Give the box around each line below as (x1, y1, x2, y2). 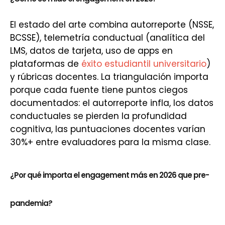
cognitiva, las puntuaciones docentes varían (10, 123, 205, 135)
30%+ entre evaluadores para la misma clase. (10, 136, 210, 148)
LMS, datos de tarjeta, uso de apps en (10, 45, 173, 57)
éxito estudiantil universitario (81, 58, 206, 70)
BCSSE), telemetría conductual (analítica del (10, 32, 205, 44)
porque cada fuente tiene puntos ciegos (10, 84, 188, 96)
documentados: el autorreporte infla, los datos (10, 97, 213, 109)
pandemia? (10, 198, 52, 208)
